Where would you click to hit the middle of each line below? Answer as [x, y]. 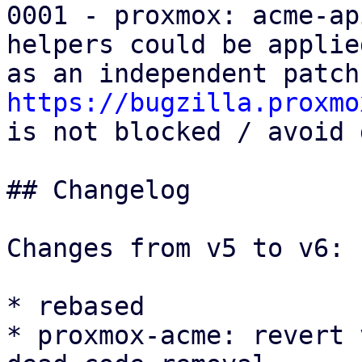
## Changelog [99, 190]
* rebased [76, 306]
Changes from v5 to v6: [175, 248]
